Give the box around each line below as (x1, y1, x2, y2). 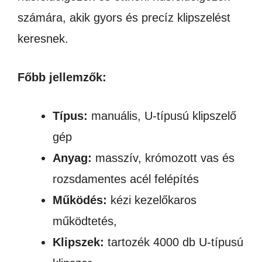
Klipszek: (53, 236, 104, 249)
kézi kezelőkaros (107, 194, 196, 206)
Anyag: (53, 151, 92, 164)
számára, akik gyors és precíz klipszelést (18, 11, 230, 24)
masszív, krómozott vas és (92, 151, 235, 164)
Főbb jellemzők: (18, 71, 106, 84)
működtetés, (53, 215, 117, 227)
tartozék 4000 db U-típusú (104, 236, 243, 249)
